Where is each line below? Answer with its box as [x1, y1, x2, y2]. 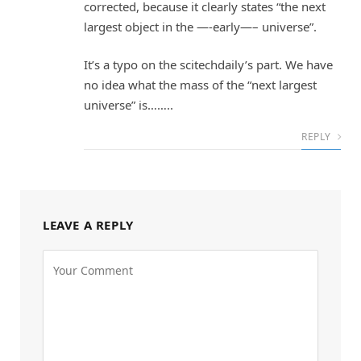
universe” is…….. [84, 97, 173, 114]
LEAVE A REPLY [43, 217, 134, 234]
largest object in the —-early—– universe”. [84, 18, 317, 35]
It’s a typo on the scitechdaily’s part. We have [84, 56, 333, 73]
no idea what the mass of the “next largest [84, 77, 317, 93]
